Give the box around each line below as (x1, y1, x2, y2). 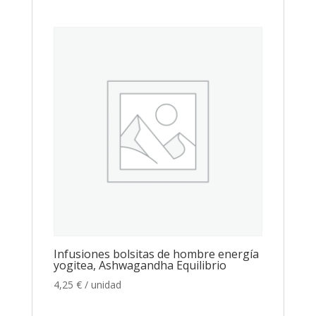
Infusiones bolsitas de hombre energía (53, 245, 259, 262)
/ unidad (84, 277, 121, 291)
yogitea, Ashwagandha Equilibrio (53, 257, 226, 273)
